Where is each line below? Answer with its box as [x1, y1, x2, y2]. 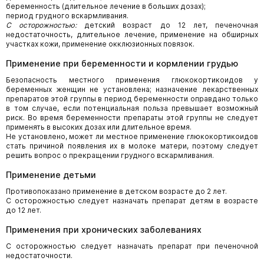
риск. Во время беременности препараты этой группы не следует [6, 113, 258, 122]
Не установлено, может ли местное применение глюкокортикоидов [6, 132, 258, 141]
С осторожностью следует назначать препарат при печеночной [6, 242, 258, 250]
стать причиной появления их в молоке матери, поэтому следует [6, 141, 258, 150]
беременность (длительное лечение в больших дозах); [6, 2, 206, 11]
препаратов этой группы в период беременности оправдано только [6, 94, 258, 103]
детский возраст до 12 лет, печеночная [77, 21, 259, 29]
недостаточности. [6, 251, 72, 260]
